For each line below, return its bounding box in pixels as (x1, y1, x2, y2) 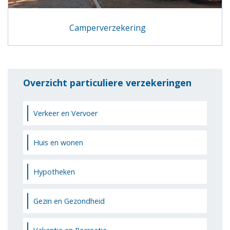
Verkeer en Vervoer (33, 108, 98, 118)
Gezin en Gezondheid (33, 196, 105, 206)
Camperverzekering (69, 22, 146, 33)
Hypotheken (33, 166, 75, 177)
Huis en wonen (33, 137, 83, 147)
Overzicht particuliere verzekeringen (23, 76, 191, 89)
